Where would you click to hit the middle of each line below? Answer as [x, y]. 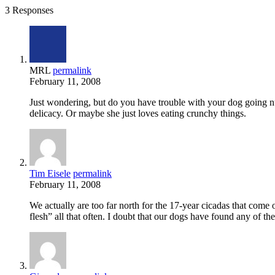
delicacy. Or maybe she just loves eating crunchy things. [138, 113]
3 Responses [29, 10]
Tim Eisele [50, 173]
